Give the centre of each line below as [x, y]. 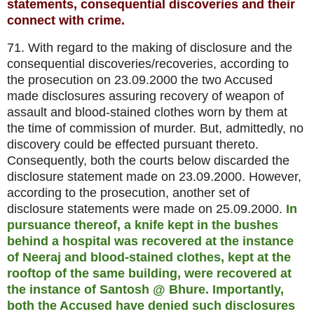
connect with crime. [66, 21]
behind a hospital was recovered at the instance [150, 241]
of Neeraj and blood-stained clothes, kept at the [149, 257]
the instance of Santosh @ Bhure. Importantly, [145, 289]
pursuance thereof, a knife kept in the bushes [143, 225]
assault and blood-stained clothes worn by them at [147, 112]
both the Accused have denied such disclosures [151, 305]
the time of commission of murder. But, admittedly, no [155, 128]
